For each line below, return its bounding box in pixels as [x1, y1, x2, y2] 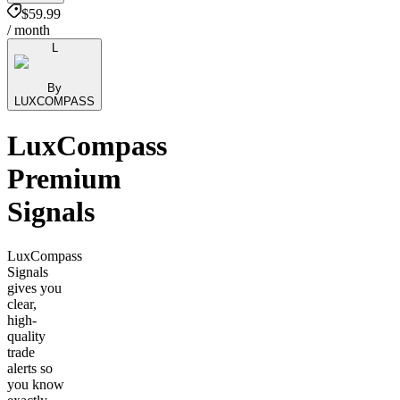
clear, [7, 296, 37, 312]
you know [7, 376, 64, 392]
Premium [7, 162, 121, 196]
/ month [7, 21, 50, 37]
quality [7, 328, 46, 344]
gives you [7, 279, 62, 296]
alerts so [7, 360, 53, 376]
